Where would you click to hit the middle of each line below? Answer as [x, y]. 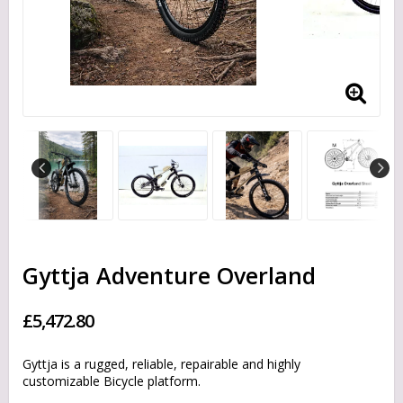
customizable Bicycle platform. [112, 381]
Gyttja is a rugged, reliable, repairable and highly [161, 364]
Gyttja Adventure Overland [169, 276]
